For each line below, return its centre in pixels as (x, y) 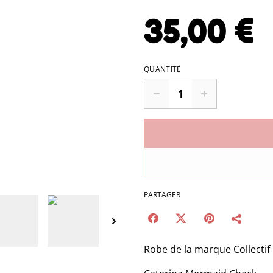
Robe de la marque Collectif (207, 249)
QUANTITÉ (163, 69)
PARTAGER (162, 195)
